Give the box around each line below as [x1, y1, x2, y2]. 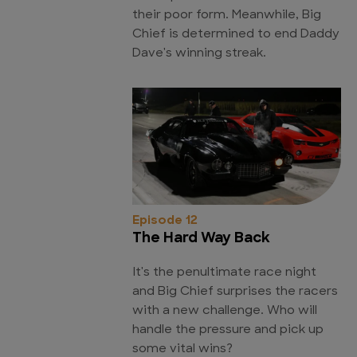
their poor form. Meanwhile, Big [132, 9, 321, 22]
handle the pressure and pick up [132, 324, 324, 337]
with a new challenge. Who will [132, 305, 317, 318]
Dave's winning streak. [132, 47, 266, 60]
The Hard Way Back [132, 231, 270, 247]
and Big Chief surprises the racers [132, 286, 338, 299]
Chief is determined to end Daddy [132, 28, 339, 41]
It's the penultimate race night [132, 267, 316, 280]
